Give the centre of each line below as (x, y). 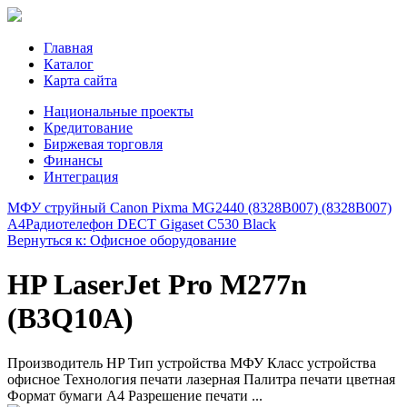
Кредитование (88, 128)
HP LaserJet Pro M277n (157, 285)
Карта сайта (80, 80)
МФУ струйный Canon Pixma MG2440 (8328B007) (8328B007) (199, 208)
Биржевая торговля (103, 144)
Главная (68, 48)
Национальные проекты (119, 111)
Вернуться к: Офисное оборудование (122, 240)
